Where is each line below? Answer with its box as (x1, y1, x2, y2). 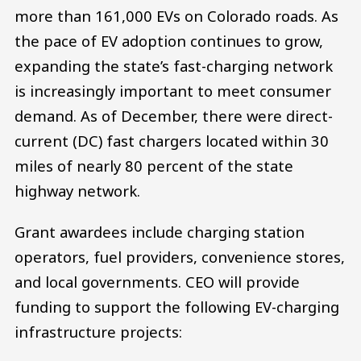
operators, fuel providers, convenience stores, (15, 247, 345, 268)
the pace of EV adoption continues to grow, (15, 30, 323, 51)
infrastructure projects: (15, 322, 182, 342)
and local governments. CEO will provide (15, 272, 300, 293)
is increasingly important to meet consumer (15, 80, 331, 101)
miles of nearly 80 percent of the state (15, 155, 293, 176)
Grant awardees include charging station (15, 222, 305, 243)
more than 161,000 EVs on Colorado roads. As (15, 5, 338, 26)
